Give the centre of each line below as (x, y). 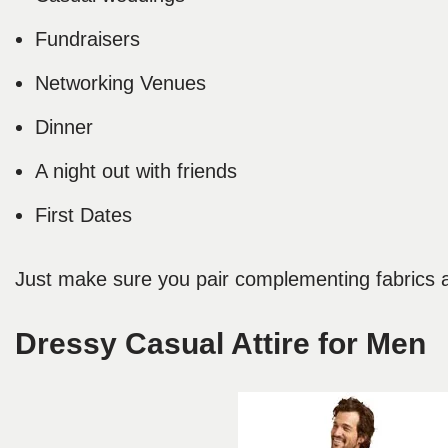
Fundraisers (87, 39)
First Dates (86, 215)
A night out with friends (139, 171)
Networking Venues (120, 83)
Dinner (67, 127)
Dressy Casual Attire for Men (220, 344)
